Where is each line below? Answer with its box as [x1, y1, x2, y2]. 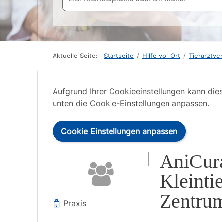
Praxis [61, 198, 86, 208]
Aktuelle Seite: [53, 52, 102, 59]
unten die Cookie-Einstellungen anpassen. [53, 98, 209, 108]
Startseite [104, 52, 134, 59]
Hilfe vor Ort [142, 52, 180, 59]
